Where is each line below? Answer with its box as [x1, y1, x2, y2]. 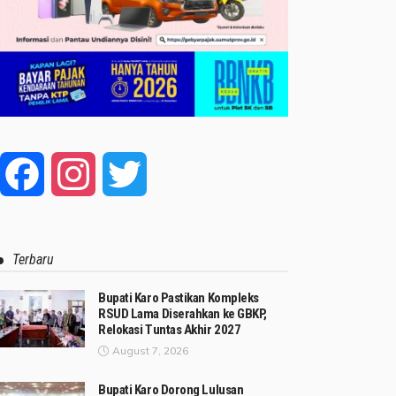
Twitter [147, 165, 194, 184]
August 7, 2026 [112, 344, 188, 358]
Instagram [95, 165, 159, 184]
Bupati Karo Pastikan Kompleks [98, 290, 259, 307]
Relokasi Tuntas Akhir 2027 [98, 322, 241, 339]
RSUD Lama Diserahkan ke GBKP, [98, 306, 267, 323]
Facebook [44, 165, 106, 184]
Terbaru [12, 251, 54, 269]
